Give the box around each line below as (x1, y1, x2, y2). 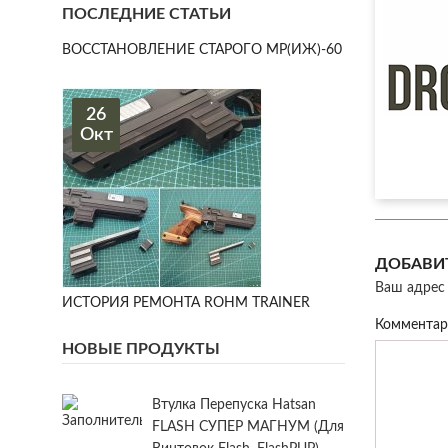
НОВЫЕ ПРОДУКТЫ (62, 340, 220, 357)
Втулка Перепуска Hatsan (152, 397, 316, 412)
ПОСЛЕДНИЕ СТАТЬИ (62, 5, 231, 22)
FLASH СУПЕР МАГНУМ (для (152, 419, 344, 434)
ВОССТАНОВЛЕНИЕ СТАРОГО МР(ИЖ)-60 (62, 42, 342, 57)
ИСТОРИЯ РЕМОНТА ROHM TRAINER (62, 295, 310, 310)
